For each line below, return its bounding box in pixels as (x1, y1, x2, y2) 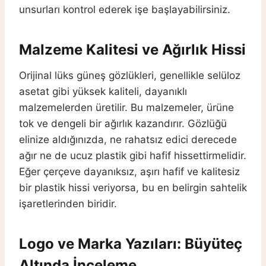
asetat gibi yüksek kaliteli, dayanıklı (19, 85, 187, 98)
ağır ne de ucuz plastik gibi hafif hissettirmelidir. (19, 150, 246, 162)
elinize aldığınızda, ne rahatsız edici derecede (19, 134, 237, 146)
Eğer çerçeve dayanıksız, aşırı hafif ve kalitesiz (19, 166, 240, 178)
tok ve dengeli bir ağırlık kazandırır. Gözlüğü (19, 118, 227, 130)
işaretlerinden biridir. (19, 198, 117, 210)
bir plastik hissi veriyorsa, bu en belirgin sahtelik (19, 182, 247, 194)
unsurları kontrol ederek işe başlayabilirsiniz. (19, 4, 230, 16)
